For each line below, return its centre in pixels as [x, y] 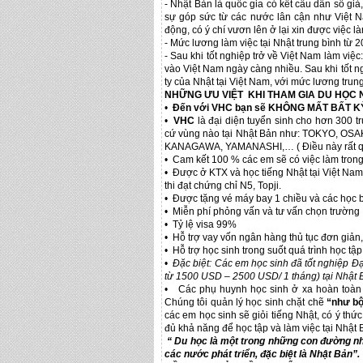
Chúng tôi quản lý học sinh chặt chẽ [244, 302]
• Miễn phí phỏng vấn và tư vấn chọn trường [262, 211]
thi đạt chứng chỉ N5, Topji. [223, 186]
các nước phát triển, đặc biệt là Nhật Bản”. [262, 354]
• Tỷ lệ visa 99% [201, 224]
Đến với [192, 108]
